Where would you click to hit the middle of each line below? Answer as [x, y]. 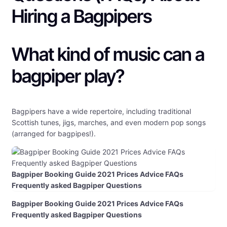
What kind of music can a [108, 54]
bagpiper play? [68, 76]
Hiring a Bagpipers [82, 16]
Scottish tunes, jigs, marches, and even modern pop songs [109, 123]
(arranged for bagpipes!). [54, 134]
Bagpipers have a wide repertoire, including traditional [101, 111]
